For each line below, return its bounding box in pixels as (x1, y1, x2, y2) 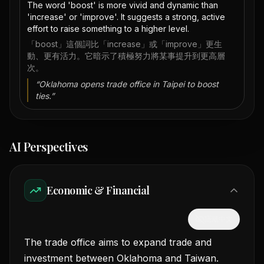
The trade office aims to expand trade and (24, 236, 212, 249)
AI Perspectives (9, 138, 88, 155)
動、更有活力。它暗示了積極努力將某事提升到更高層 (27, 51, 225, 61)
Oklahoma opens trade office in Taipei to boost (39, 79, 219, 90)
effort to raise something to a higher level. (27, 24, 189, 34)
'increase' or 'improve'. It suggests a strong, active (27, 12, 225, 22)
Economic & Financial (47, 183, 150, 198)
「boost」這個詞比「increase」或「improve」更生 (27, 39, 222, 49)
